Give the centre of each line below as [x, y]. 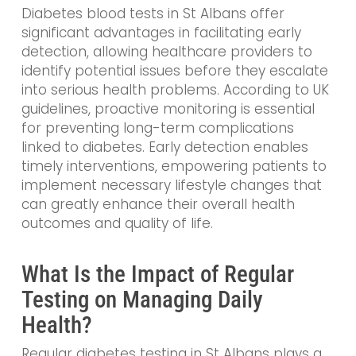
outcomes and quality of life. [117, 224]
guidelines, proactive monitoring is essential [168, 109]
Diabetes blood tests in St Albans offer [153, 14]
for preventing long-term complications [157, 128]
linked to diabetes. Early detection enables [164, 147]
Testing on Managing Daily [142, 299]
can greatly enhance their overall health [158, 205]
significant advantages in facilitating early [161, 33]
